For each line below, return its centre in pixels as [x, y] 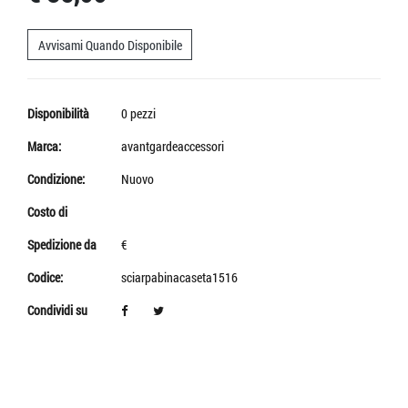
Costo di [47, 211]
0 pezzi [138, 113]
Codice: [45, 277]
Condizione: [56, 178]
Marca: [44, 146]
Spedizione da [62, 244]
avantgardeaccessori [173, 146]
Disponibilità [58, 113]
